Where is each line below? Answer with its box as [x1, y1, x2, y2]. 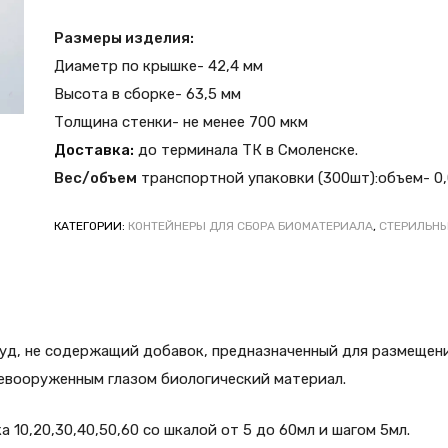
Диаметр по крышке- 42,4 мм [54, 56, 263, 75]
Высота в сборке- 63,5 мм [54, 84, 241, 103]
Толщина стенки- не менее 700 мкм [54, 112, 308, 131]
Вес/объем [54, 168, 137, 187]
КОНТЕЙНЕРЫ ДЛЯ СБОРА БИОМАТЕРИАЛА [128, 219, 373, 233]
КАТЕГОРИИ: [54, 219, 128, 233]
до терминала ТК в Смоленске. [134, 140, 358, 159]
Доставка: [54, 140, 134, 159]
